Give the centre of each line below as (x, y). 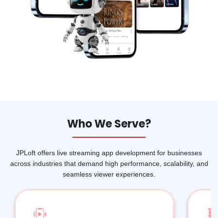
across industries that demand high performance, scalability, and (109, 164)
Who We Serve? (109, 124)
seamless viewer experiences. (109, 174)
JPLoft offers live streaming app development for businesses (109, 153)
